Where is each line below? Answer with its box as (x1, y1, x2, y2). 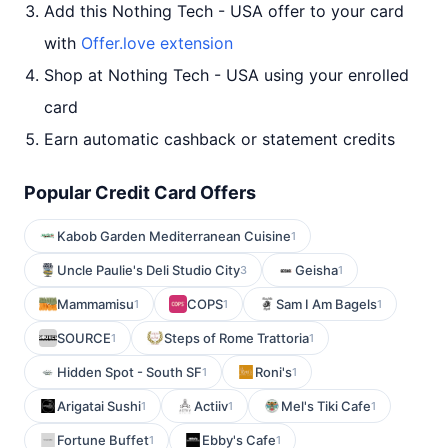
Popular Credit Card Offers (24, 182, 256, 203)
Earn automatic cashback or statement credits (44, 129, 395, 149)
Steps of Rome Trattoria (164, 330, 309, 346)
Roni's (255, 364, 292, 380)
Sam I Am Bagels (276, 296, 377, 312)
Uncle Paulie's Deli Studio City (57, 262, 240, 278)
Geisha (295, 262, 338, 278)
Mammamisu (57, 296, 134, 312)
